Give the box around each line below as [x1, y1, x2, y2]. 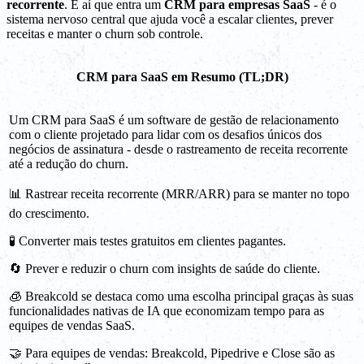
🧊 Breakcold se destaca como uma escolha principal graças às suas [9, 289, 353, 304]
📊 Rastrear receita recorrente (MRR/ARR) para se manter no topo [9, 187, 349, 201]
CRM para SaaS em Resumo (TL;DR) [76, 70, 288, 84]
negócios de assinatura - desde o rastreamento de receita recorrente [9, 142, 348, 157]
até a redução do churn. [9, 157, 128, 171]
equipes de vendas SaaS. [9, 318, 135, 333]
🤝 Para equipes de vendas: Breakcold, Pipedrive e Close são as [9, 346, 335, 361]
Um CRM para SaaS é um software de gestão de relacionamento [9, 113, 339, 128]
